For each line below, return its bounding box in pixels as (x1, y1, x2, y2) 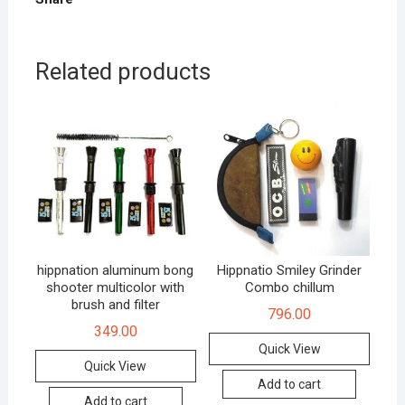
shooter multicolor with (46, 279, 185, 297)
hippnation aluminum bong (37, 262, 194, 279)
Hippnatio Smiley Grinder (217, 262, 363, 279)
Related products (34, 57, 211, 85)
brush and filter (71, 297, 160, 314)
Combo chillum (244, 279, 334, 297)
